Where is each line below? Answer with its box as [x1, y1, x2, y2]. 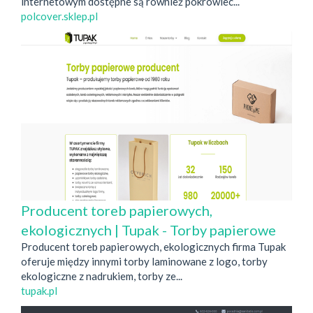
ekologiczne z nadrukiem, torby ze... [21, 270, 182, 283]
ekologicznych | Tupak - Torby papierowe [21, 221, 276, 239]
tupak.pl [21, 284, 57, 298]
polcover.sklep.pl [21, 10, 98, 23]
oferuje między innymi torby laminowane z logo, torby [21, 255, 268, 268]
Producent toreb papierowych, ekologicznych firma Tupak [21, 240, 286, 254]
